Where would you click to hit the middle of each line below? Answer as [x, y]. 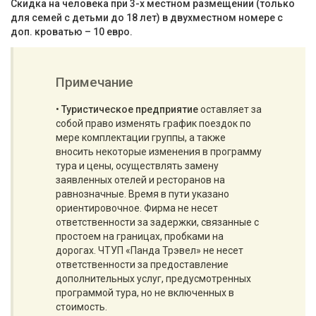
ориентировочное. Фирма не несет [137, 208]
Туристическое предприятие [130, 109]
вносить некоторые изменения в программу [159, 152]
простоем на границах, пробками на [140, 236]
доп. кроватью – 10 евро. [72, 32]
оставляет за [230, 109]
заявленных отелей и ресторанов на [140, 180]
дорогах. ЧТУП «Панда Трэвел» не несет [150, 250]
